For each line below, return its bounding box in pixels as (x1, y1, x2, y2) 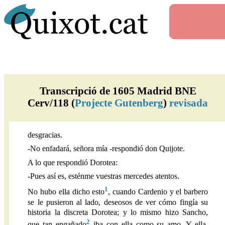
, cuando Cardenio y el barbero (108, 187, 208, 196)
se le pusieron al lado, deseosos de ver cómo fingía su (28, 197, 208, 206)
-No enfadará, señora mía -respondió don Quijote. (28, 144, 185, 153)
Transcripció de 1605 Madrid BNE (39, 84, 196, 96)
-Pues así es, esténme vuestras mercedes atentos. (28, 171, 180, 180)
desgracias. (28, 130, 63, 139)
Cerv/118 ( (28, 96, 75, 108)
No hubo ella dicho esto (28, 187, 105, 196)
